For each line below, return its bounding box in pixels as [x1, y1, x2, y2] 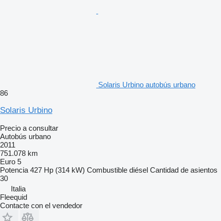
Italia [11, 184, 26, 193]
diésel [129, 166, 148, 175]
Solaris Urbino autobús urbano [98, 80, 195, 89]
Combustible [87, 166, 127, 175]
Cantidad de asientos [150, 166, 218, 175]
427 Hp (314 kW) [30, 166, 85, 175]
